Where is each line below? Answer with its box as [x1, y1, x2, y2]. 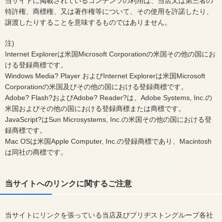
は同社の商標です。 [5, 148, 67, 156]
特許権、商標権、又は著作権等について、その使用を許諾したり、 [5, 7, 213, 15]
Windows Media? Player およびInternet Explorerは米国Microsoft [5, 72, 205, 80]
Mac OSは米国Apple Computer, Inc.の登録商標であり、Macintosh [5, 137, 212, 145]
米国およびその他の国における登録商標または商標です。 [5, 105, 185, 112]
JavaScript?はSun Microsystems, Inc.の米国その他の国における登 [5, 115, 212, 123]
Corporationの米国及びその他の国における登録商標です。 [5, 83, 188, 91]
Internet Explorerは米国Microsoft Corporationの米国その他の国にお [5, 50, 216, 58]
